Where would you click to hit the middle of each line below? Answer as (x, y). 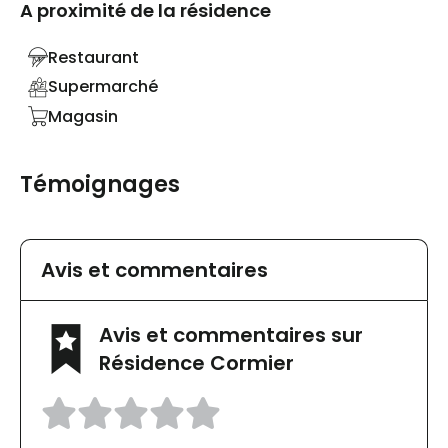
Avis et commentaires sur (231, 335)
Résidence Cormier (196, 363)
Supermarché (103, 87)
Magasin (83, 116)
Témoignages (100, 185)
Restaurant (93, 57)
